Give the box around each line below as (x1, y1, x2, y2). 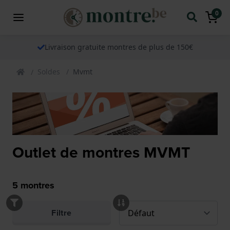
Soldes (37, 66, 60, 76)
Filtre (51, 207, 72, 219)
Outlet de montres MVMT (12, 141, 190, 164)
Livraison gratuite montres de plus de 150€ (44, 42, 193, 52)
